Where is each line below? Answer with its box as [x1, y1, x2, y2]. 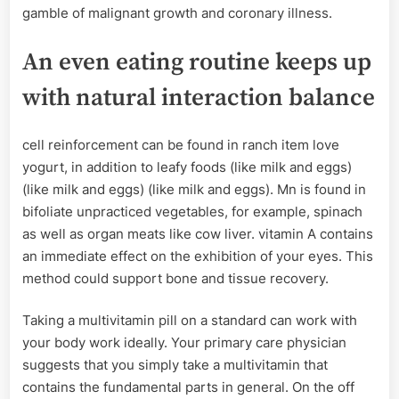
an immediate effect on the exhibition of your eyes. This [22, 247, 373, 265]
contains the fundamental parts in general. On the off [22, 379, 354, 396]
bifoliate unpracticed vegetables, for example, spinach [22, 202, 362, 220]
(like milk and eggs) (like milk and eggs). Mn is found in [22, 180, 366, 198]
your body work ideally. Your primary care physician [22, 334, 346, 352]
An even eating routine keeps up [22, 46, 371, 77]
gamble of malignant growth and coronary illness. [22, 4, 332, 22]
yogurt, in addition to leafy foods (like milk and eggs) [22, 158, 352, 175]
